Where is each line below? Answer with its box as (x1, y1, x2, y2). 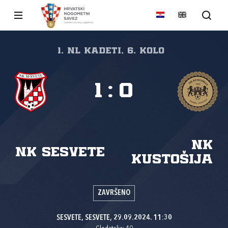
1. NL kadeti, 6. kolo (58, 47, 164, 55)
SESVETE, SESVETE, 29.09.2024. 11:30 (56, 214, 172, 222)
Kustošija (131, 153, 213, 166)
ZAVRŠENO (98, 189, 130, 197)
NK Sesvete (15, 146, 105, 159)
